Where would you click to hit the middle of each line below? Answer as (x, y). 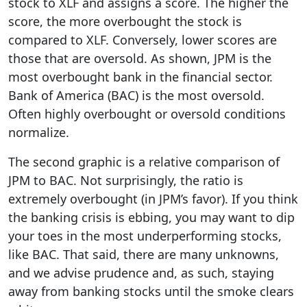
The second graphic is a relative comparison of (144, 161)
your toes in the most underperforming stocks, (145, 235)
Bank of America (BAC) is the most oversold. (136, 95)
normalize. (39, 132)
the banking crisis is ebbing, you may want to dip (151, 217)
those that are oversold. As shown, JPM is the (140, 58)
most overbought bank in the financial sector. (140, 76)
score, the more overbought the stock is (125, 21)
